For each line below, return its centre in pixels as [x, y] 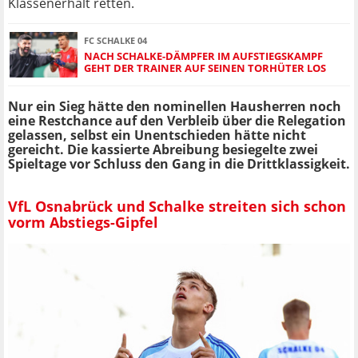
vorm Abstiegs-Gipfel [83, 222]
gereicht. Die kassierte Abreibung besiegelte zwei [163, 150]
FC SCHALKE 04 [115, 40]
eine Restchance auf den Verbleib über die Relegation [177, 121]
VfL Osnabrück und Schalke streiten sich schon [177, 206]
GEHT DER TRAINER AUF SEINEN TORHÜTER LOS [205, 68]
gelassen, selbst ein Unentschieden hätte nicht [157, 135]
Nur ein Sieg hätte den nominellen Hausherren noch [175, 107]
